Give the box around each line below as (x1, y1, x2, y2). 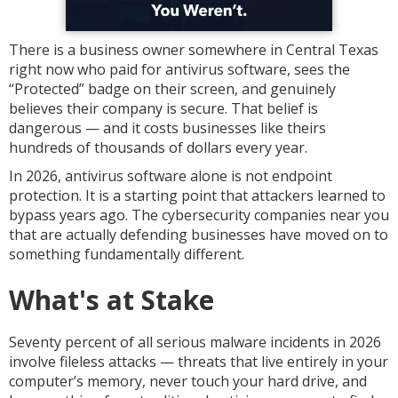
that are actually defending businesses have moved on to (9, 225, 388, 244)
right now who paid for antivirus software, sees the (9, 60, 350, 79)
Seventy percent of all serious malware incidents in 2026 (9, 332, 381, 352)
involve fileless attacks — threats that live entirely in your (9, 352, 388, 371)
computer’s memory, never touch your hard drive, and (9, 371, 367, 391)
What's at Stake (9, 282, 214, 318)
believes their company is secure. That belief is (9, 99, 318, 118)
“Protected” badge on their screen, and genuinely (9, 79, 336, 99)
